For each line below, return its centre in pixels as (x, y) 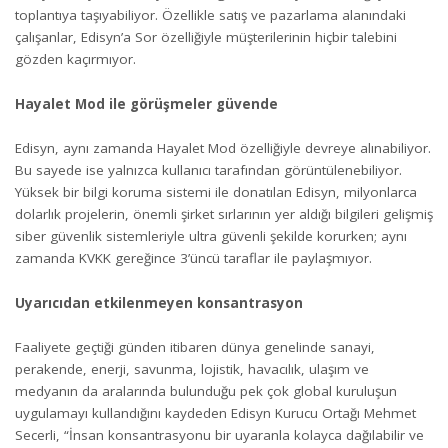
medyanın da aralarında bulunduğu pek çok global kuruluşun (206, 391)
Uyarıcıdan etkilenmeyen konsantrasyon (159, 302)
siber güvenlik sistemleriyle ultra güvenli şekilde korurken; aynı (211, 236)
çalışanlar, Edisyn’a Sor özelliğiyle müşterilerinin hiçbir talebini (206, 37)
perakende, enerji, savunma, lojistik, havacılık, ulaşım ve (192, 369)
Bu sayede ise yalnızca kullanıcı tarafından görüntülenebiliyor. (208, 170)
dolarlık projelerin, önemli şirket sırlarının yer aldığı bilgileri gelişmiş (224, 214)
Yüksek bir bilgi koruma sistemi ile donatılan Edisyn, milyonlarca (216, 192)
